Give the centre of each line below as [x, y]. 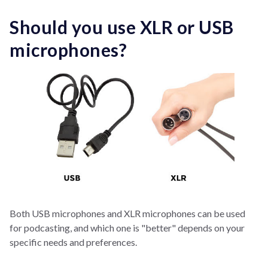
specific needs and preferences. [73, 242]
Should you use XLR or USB [122, 27]
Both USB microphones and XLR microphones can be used [127, 214]
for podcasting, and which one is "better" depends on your [127, 228]
